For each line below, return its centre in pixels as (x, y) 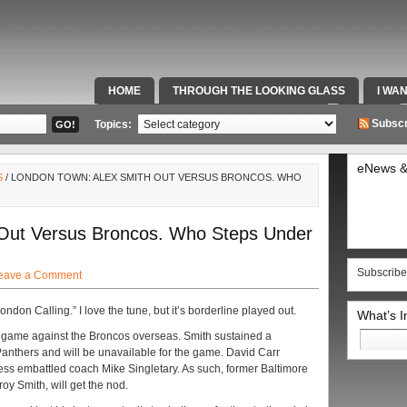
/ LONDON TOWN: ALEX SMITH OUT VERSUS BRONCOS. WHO (152, 177)
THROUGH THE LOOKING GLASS (259, 91)
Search (377, 333)
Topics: (114, 124)
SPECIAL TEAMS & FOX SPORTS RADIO (213, 117)
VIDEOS (369, 117)
